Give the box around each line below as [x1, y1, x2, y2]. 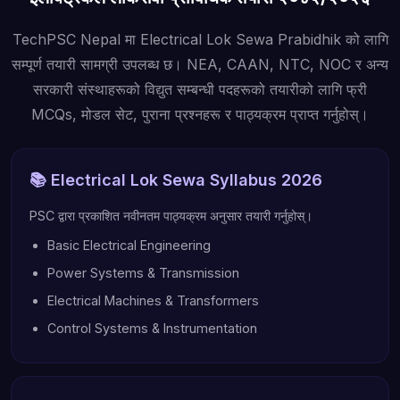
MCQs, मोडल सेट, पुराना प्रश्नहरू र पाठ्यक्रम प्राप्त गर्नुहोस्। [31, 105, 369, 123]
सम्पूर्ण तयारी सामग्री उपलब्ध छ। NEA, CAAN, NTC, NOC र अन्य [12, 55, 388, 73]
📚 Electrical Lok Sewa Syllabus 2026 [29, 171, 322, 189]
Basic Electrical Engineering [47, 237, 211, 253]
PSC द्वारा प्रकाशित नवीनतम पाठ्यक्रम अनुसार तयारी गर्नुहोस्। [29, 208, 312, 223]
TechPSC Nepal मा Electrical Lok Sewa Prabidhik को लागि [12, 30, 388, 48]
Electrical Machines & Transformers [47, 293, 259, 308]
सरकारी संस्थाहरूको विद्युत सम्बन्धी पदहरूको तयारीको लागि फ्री [33, 80, 367, 98]
